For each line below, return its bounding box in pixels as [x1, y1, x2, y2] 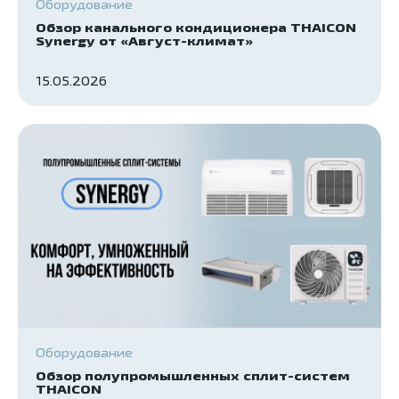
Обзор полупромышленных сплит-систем [36, 369, 350, 383]
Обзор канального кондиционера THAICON [36, 20, 356, 35]
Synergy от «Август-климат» [36, 34, 253, 48]
